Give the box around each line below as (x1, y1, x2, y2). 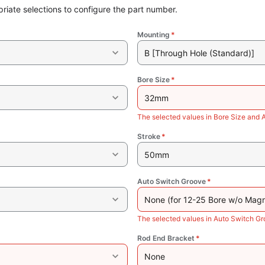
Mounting (137, 30, 170, 40)
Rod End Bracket (137, 234, 195, 243)
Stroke (137, 132, 160, 141)
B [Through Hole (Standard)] (144, 47, 254, 58)
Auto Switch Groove (137, 177, 206, 186)
